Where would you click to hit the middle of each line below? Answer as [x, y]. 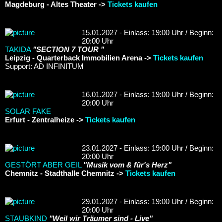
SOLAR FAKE [28, 111]
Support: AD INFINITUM [44, 66]
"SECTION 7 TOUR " [68, 49]
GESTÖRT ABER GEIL [43, 165]
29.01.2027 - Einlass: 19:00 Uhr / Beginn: [148, 201]
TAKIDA [18, 49]
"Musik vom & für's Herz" [127, 165]
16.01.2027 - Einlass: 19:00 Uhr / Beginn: [148, 94]
